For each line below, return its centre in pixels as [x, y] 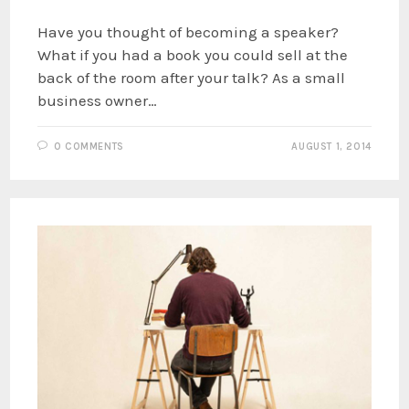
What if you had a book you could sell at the [193, 55]
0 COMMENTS [89, 147]
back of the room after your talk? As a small [192, 78]
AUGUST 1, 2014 [331, 147]
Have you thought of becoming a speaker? [189, 32]
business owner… [98, 101]
